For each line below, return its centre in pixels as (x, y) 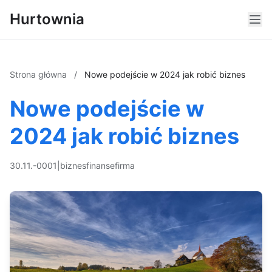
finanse (100, 165)
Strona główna (39, 74)
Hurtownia (47, 19)
